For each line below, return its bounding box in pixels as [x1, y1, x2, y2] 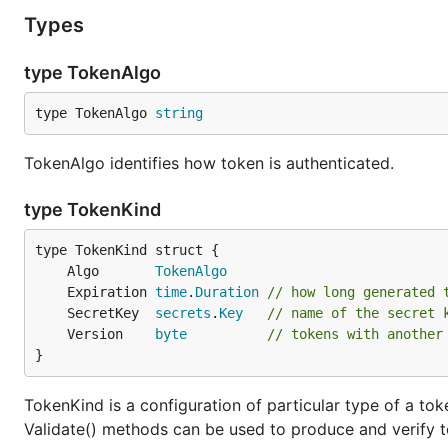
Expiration [67, 284, 155, 300]
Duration [195, 284, 259, 300]
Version [67, 326, 155, 342]
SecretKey [67, 305, 155, 321]
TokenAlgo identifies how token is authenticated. [24, 153, 394, 173]
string [155, 105, 203, 121]
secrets [155, 305, 211, 321]
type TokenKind [24, 199, 165, 220]
